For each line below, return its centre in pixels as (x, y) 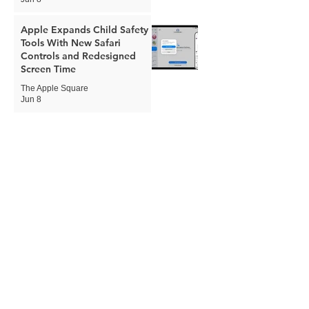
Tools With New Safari (71, 42)
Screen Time (48, 69)
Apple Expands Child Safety (84, 29)
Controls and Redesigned (78, 56)
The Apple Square (54, 88)
